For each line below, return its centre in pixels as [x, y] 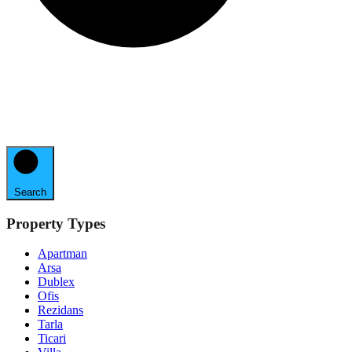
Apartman [62, 254]
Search [30, 192]
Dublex [56, 282]
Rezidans [60, 310]
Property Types [56, 223]
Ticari [52, 339]
